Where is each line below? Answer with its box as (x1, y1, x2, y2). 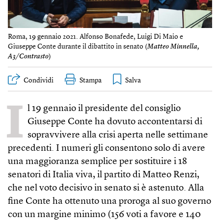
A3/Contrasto (8, 53, 49, 60)
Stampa (80, 77, 102, 84)
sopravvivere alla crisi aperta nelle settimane (27, 131, 208, 140)
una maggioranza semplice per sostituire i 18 (8, 157, 187, 166)
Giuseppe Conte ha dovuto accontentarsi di (27, 117, 202, 127)
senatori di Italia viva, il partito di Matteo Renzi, (8, 170, 199, 180)
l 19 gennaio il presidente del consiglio (27, 104, 181, 113)
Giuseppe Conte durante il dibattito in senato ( (8, 43, 147, 50)
